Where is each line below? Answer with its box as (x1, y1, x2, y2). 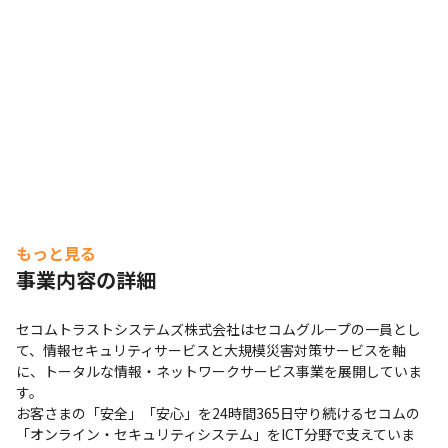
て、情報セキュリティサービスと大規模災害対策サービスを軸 (16, 340, 406, 360)
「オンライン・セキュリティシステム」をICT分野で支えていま (16, 424, 415, 444)
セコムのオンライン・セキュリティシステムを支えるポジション (16, 55, 421, 75)
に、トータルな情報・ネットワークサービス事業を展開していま (16, 361, 422, 381)
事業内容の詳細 (16, 265, 156, 294)
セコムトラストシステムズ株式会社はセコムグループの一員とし (16, 319, 421, 339)
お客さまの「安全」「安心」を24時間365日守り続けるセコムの (16, 403, 420, 423)
